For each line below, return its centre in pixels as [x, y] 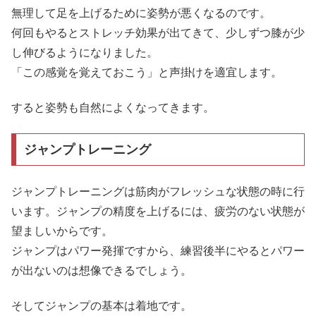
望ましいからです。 [62, 231]
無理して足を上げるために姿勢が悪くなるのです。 [141, 13]
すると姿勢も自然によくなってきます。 [113, 108]
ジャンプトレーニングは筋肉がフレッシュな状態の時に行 [158, 191]
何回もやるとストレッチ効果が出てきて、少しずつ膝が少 [158, 32]
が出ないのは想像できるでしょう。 [102, 270]
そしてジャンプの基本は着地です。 [102, 306]
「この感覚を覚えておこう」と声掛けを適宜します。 [147, 72]
